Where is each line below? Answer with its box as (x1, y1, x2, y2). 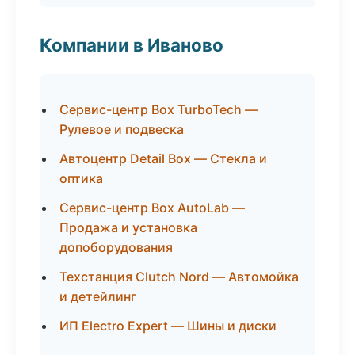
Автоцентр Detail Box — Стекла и (59, 151, 267, 166)
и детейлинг (59, 288, 136, 304)
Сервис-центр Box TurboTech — (59, 101, 258, 117)
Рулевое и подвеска (59, 121, 184, 137)
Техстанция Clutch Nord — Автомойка (59, 269, 299, 284)
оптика (59, 170, 103, 186)
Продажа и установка (59, 219, 197, 235)
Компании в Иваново (40, 34, 223, 55)
